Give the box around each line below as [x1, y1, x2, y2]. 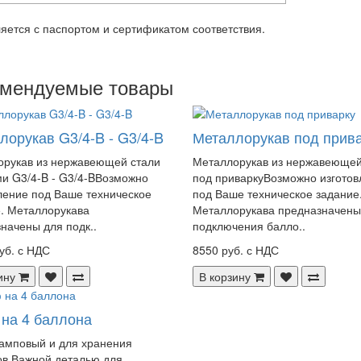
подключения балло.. [192, 217, 305, 234]
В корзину [198, 268, 251, 284]
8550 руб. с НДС [192, 241, 279, 258]
